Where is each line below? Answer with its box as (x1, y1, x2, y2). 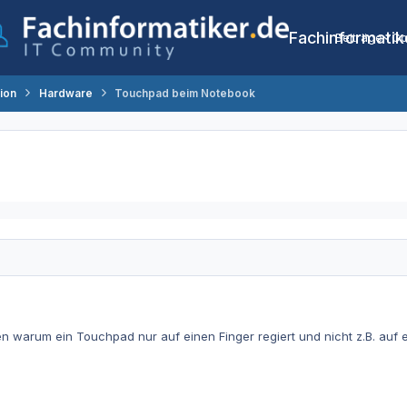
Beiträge (335, 30, 383, 45)
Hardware (38, 86, 93, 100)
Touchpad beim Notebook (114, 86, 255, 100)
